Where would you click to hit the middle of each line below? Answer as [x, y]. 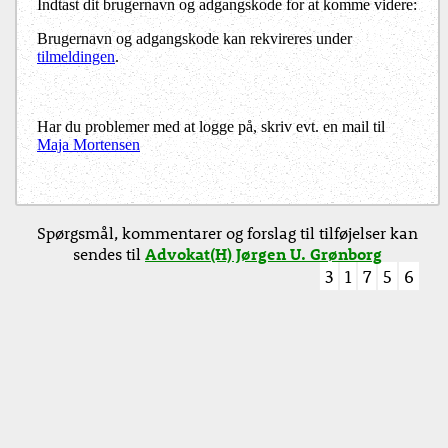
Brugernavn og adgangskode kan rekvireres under [194, 39]
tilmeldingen [76, 57]
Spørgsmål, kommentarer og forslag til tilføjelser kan [227, 233]
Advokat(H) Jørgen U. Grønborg [263, 254]
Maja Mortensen [88, 145]
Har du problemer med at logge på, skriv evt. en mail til [211, 127]
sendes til [109, 254]
